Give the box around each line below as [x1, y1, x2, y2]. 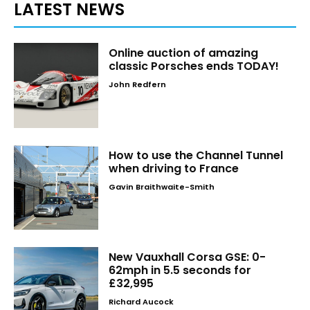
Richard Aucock [109, 296, 174, 308]
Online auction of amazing [109, 45, 259, 62]
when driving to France [109, 160, 239, 176]
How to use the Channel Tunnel [109, 147, 284, 163]
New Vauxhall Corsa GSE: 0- [109, 249, 266, 266]
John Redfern [109, 79, 167, 91]
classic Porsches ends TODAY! [109, 58, 280, 75]
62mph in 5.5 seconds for [109, 262, 252, 279]
